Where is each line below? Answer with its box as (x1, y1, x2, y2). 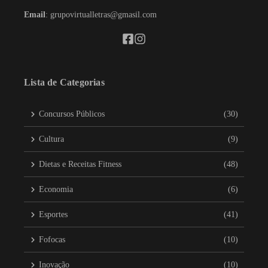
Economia (39, 185, 73, 194)
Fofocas (39, 235, 65, 245)
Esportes (39, 210, 68, 220)
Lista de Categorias (24, 77, 105, 88)
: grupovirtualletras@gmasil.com (45, 10, 157, 20)
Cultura (39, 135, 64, 144)
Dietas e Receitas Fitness (39, 160, 121, 169)
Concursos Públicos (39, 109, 105, 119)
